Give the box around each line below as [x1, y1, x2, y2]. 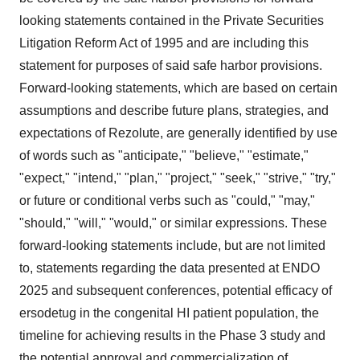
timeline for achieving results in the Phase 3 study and [19, 329, 325, 342]
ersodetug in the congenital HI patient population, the [19, 306, 319, 320]
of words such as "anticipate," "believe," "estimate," [19, 149, 309, 162]
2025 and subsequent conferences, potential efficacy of [19, 284, 332, 297]
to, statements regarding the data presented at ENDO [19, 261, 320, 275]
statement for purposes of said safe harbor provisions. [19, 59, 322, 72]
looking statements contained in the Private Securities [19, 14, 324, 27]
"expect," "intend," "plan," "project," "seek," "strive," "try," [19, 171, 336, 185]
